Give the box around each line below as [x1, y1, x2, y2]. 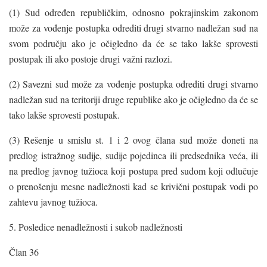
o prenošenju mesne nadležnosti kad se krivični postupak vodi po [9, 179, 258, 193]
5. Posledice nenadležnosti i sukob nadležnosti [9, 220, 182, 233]
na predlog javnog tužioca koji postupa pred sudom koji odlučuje [9, 164, 258, 177]
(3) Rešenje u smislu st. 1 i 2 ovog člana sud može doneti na [9, 133, 258, 146]
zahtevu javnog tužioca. [9, 195, 98, 208]
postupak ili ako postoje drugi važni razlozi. [9, 52, 172, 65]
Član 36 [9, 245, 39, 258]
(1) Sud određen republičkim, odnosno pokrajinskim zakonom [9, 5, 258, 18]
